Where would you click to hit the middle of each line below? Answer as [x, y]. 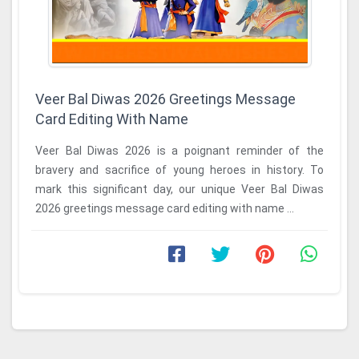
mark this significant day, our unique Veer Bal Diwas [179, 189]
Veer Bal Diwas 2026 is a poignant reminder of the [179, 151]
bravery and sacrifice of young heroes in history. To [179, 170]
